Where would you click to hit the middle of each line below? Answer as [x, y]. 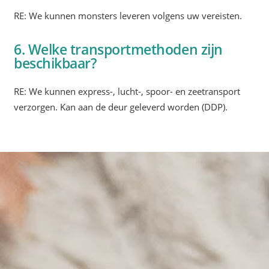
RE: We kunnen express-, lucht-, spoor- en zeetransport [127, 91]
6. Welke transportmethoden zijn [118, 49]
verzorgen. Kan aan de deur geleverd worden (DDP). [121, 107]
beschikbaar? [55, 63]
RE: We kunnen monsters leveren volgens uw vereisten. [128, 16]
